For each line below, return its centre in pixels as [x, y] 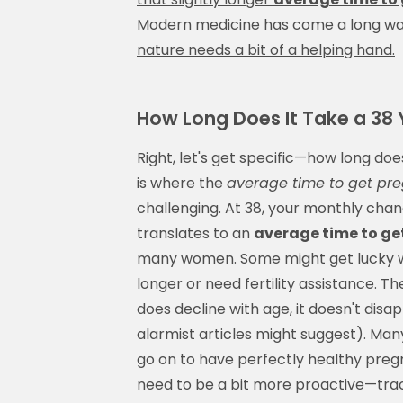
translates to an [195, 233]
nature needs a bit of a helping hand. [266, 49]
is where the [182, 183]
